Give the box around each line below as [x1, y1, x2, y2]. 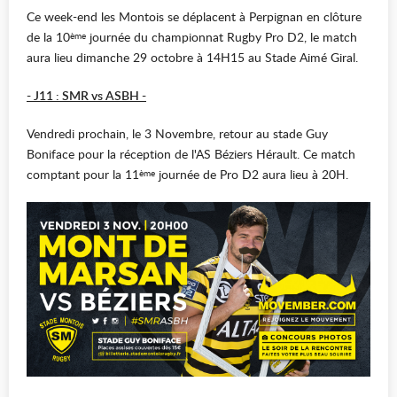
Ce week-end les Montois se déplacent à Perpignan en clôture [27, 8, 362, 25]
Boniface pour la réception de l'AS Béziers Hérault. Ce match [27, 145, 355, 162]
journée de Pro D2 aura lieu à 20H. [155, 166, 348, 183]
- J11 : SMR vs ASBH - [27, 87, 146, 104]
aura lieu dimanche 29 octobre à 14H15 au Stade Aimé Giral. [27, 49, 358, 66]
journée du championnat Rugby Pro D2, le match [86, 28, 357, 45]
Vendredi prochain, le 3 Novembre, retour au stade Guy [27, 125, 328, 142]
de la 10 [27, 28, 70, 45]
